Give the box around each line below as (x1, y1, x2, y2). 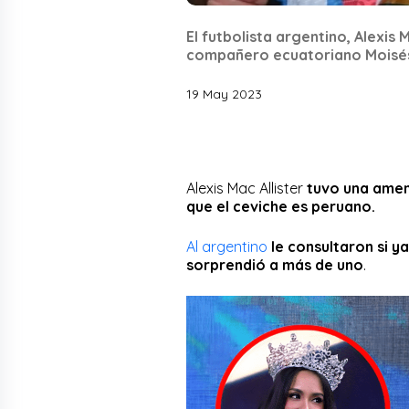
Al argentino (186, 236, 267, 256)
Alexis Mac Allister (186, 178, 307, 197)
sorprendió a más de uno (186, 255, 363, 274)
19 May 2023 (186, 85, 262, 102)
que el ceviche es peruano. (186, 196, 379, 215)
